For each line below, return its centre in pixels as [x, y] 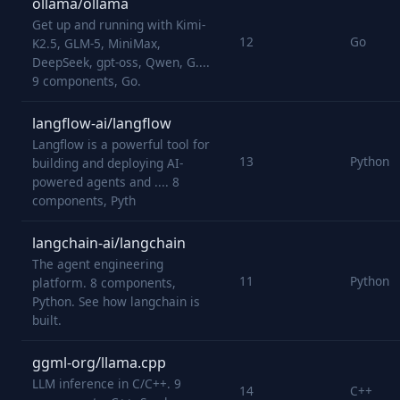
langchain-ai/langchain [109, 243]
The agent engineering [98, 264]
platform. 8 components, [104, 283]
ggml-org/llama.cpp [99, 362]
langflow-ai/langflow [102, 123]
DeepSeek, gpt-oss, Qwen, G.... [121, 62]
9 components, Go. [87, 81]
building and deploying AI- [108, 163]
